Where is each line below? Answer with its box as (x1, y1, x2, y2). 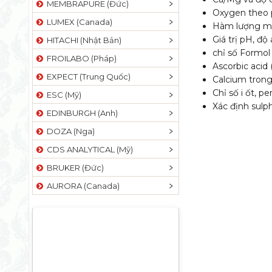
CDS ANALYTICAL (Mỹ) (43, 144, 133, 154)
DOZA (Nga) (43, 126, 95, 136)
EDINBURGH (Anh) (43, 108, 118, 118)
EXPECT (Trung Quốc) (43, 72, 131, 81)
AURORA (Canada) (43, 181, 120, 191)
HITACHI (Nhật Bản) (43, 35, 121, 45)
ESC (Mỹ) (43, 90, 81, 100)
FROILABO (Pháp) (43, 53, 117, 63)
